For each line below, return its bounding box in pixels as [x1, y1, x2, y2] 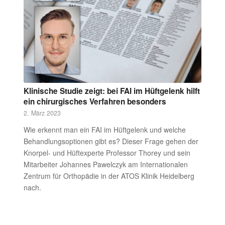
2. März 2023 [23, 108, 61, 118]
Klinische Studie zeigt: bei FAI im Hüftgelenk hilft [23, 85, 200, 96]
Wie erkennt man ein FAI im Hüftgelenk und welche [23, 124, 186, 135]
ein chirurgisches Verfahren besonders [23, 95, 168, 107]
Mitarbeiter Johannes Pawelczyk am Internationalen [23, 159, 188, 169]
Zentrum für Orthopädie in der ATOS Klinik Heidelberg [23, 170, 194, 181]
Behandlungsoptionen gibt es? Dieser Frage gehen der [23, 136, 198, 146]
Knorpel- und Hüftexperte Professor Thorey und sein [23, 147, 190, 158]
